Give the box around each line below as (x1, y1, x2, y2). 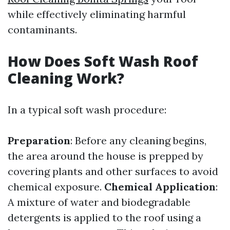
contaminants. (8, 23, 77, 36)
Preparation (8, 134, 70, 147)
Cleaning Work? (8, 68, 124, 88)
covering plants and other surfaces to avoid (8, 165, 218, 178)
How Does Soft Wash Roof (8, 51, 198, 71)
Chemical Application (104, 180, 216, 193)
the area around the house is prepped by (8, 149, 203, 162)
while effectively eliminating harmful (8, 8, 186, 21)
